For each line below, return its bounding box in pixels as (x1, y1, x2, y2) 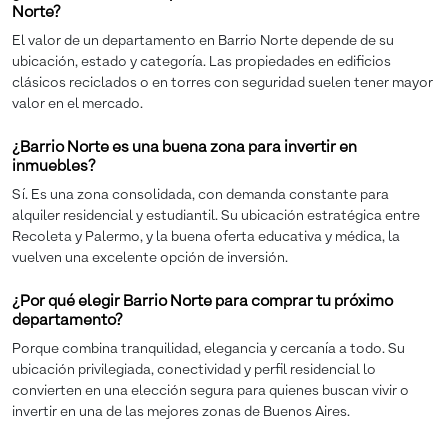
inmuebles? (12, 158, 96, 175)
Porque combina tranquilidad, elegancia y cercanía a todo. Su (12, 341, 405, 356)
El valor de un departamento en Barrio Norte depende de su (12, 33, 394, 48)
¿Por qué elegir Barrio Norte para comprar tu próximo (12, 293, 393, 310)
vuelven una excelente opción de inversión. (12, 250, 288, 265)
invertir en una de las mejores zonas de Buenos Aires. (12, 404, 350, 419)
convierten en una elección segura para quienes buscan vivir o (12, 383, 409, 398)
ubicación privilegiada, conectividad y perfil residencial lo (12, 362, 376, 377)
